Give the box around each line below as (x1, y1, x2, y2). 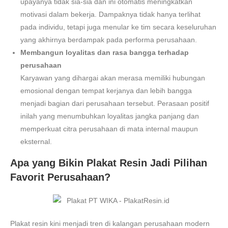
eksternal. (20, 137, 52, 146)
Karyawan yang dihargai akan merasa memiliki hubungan (20, 73, 205, 82)
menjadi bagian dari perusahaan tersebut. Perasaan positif (20, 99, 209, 107)
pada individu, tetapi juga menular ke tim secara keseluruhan (20, 22, 216, 31)
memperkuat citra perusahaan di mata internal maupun (20, 124, 198, 133)
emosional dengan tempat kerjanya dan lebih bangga (20, 86, 192, 95)
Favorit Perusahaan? (10, 171, 110, 183)
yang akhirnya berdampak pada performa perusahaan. (20, 35, 197, 44)
